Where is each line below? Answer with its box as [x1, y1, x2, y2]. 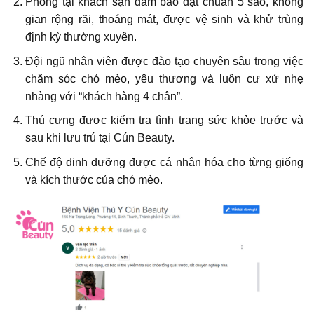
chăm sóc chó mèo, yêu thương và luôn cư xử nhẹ [25, 72, 303, 85]
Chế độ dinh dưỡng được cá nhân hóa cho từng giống [25, 156, 303, 168]
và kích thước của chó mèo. [25, 173, 163, 186]
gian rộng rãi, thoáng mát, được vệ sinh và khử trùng [25, 13, 303, 25]
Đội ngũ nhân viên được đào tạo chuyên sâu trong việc [25, 55, 303, 67]
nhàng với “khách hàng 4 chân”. [25, 90, 183, 102]
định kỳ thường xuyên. [25, 30, 137, 43]
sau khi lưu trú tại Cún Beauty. [25, 132, 175, 144]
